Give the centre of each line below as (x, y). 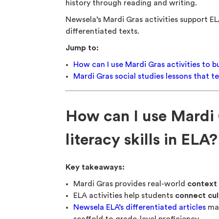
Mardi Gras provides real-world (131, 184)
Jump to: (82, 48)
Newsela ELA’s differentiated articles (140, 207)
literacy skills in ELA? (142, 140)
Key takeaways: (95, 167)
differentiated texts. (103, 31)
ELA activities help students (124, 196)
